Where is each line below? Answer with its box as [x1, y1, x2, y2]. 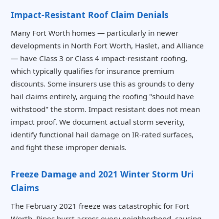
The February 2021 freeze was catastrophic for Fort [11, 200, 189, 211]
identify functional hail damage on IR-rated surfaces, [11, 129, 194, 139]
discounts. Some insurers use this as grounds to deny [11, 78, 194, 88]
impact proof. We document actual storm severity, [11, 116, 185, 127]
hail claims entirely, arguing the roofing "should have [11, 91, 194, 101]
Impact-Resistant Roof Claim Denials [11, 8, 169, 21]
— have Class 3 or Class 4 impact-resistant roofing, [11, 53, 187, 63]
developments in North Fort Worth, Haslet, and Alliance [11, 40, 204, 50]
